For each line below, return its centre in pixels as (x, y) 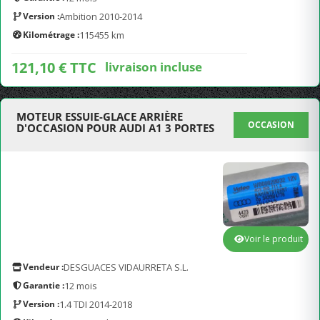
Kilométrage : (51, 35)
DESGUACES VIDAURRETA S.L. (126, 267)
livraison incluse (154, 66)
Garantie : (44, 285)
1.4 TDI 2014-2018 (96, 304)
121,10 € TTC (54, 67)
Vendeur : (43, 267)
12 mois (81, 286)
